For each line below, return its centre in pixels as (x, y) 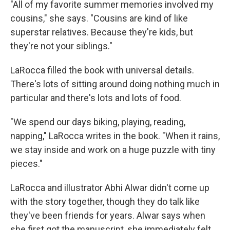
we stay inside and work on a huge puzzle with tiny (113, 150)
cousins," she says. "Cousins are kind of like (99, 18)
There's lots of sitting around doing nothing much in (115, 84)
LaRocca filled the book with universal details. (102, 70)
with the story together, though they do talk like (105, 202)
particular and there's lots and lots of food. (96, 98)
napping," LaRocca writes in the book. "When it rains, (115, 136)
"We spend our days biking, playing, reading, (98, 122)
